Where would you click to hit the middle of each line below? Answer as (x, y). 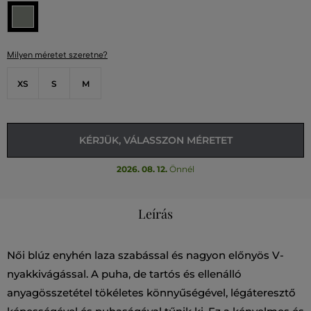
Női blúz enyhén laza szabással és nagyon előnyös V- (145, 255)
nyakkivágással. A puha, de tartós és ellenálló (124, 274)
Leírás (155, 214)
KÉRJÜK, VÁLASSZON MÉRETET (155, 141)
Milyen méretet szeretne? (57, 55)
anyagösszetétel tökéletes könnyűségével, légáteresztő (151, 293)
